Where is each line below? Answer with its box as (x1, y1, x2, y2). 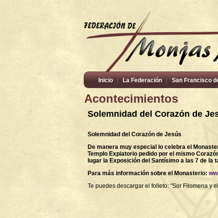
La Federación (123, 77, 162, 84)
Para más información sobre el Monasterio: (88, 170, 209, 177)
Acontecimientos (84, 92, 178, 105)
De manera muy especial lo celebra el (88, 144, 193, 150)
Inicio (98, 77, 113, 84)
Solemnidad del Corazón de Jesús (88, 131, 182, 138)
